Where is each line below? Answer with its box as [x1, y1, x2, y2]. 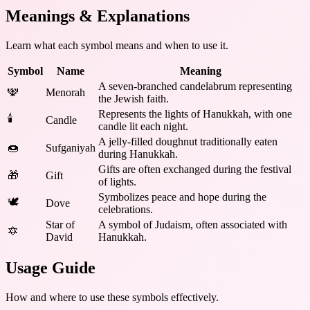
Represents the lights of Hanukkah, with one [98, 107, 292, 120]
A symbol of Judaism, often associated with [98, 218, 287, 230]
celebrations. [98, 203, 153, 215]
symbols [132, 291, 168, 304]
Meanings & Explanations [6, 6, 190, 25]
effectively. [168, 291, 219, 304]
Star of [46, 218, 75, 230]
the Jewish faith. [98, 92, 169, 104]
